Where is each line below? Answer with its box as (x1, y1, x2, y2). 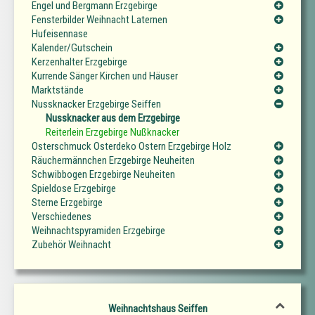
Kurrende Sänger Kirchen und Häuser (32, 69, 178, 82)
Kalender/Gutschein (32, 41, 112, 54)
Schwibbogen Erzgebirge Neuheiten (32, 167, 175, 181)
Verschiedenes (32, 210, 91, 223)
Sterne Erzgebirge (32, 195, 103, 209)
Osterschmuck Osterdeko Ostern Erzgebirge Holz (32, 139, 231, 153)
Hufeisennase (32, 27, 88, 40)
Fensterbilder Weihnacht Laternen (32, 13, 167, 26)
